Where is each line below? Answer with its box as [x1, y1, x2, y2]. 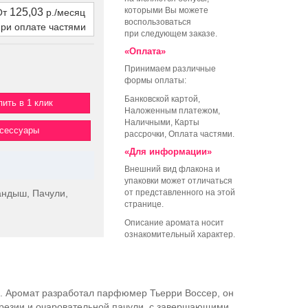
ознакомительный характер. [124, 230, 235, 240]
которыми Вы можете [124, 5, 208, 16]
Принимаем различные [124, 64, 216, 74]
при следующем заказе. [124, 29, 217, 39]
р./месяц [43, 7, 85, 19]
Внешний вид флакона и [124, 164, 220, 175]
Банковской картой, [124, 94, 200, 104]
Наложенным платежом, [124, 106, 220, 116]
